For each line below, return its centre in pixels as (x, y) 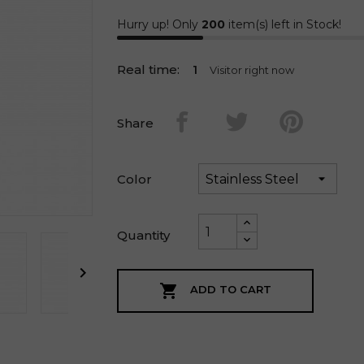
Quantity (143, 235)
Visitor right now (252, 70)
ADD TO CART (231, 290)
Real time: (148, 69)
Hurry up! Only (159, 24)
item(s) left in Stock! (283, 24)
